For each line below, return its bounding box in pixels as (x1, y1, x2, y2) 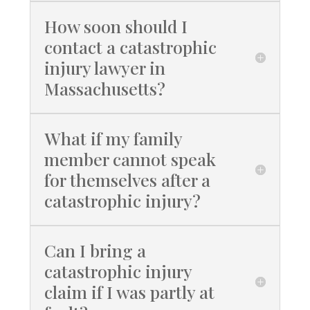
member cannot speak (44, 147, 216, 171)
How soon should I (44, 15, 188, 38)
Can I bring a (44, 239, 146, 262)
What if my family (44, 127, 182, 150)
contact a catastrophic (44, 35, 217, 59)
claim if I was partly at (44, 280, 215, 304)
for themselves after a (44, 168, 210, 192)
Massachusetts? (44, 77, 165, 100)
